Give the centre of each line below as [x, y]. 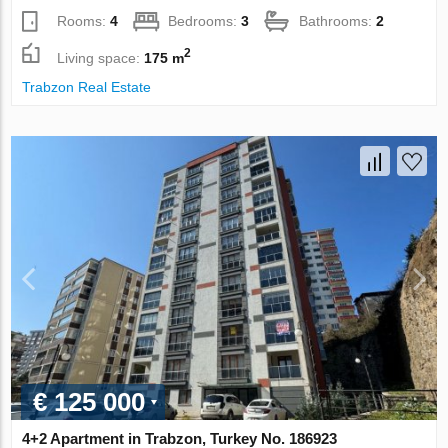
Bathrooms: [338, 21]
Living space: [101, 57]
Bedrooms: [205, 21]
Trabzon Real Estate [87, 87]
